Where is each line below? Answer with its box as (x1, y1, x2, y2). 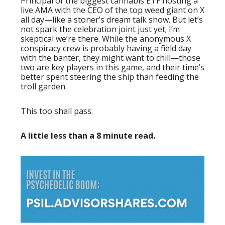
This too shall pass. (21, 105, 93, 117)
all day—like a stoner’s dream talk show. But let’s (21, 14, 203, 25)
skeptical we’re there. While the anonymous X (21, 33, 191, 44)
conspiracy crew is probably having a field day (21, 43, 191, 54)
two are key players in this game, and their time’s (21, 62, 204, 73)
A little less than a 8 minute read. (21, 130, 155, 141)
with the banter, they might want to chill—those (21, 52, 200, 63)
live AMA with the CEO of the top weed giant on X (21, 5, 204, 16)
